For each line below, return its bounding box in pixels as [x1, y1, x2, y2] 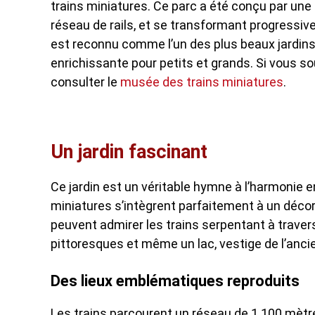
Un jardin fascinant [51, 141, 207, 163]
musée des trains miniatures [120, 75, 283, 89]
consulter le [51, 75, 120, 89]
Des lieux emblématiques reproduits [51, 272, 300, 290]
